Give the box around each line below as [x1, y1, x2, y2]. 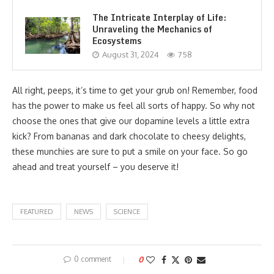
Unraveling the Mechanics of [92, 21, 212, 36]
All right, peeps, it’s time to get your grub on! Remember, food [12, 84, 257, 95]
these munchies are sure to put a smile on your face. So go [12, 146, 248, 157]
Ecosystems [92, 33, 141, 48]
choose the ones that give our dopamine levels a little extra [12, 115, 250, 126]
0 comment [74, 254, 111, 264]
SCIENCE [114, 207, 140, 216]
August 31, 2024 [102, 49, 159, 59]
